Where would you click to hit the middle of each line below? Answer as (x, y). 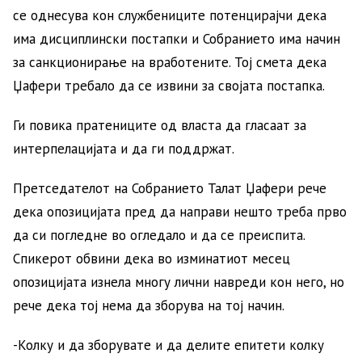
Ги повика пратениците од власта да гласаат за (160, 125)
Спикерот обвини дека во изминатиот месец (152, 258)
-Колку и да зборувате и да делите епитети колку (168, 345)
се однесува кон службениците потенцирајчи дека (170, 15)
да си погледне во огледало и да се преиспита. (159, 235)
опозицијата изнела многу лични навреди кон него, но (179, 282)
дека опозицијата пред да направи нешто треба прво (180, 211)
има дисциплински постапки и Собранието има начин (177, 38)
